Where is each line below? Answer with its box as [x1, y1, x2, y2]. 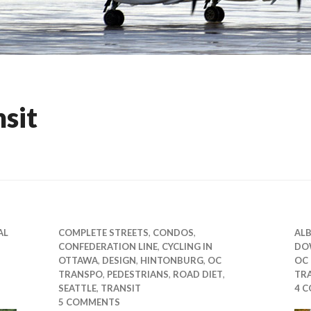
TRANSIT [101, 283, 141, 294]
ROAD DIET [173, 269, 223, 280]
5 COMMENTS [58, 296, 120, 308]
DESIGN [102, 255, 136, 266]
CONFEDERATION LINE [58, 241, 158, 252]
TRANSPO [58, 269, 103, 280]
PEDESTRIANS [107, 269, 169, 280]
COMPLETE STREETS [58, 227, 149, 238]
